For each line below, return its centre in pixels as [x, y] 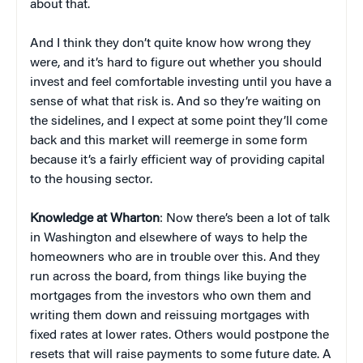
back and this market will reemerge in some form [169, 141]
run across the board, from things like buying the [168, 277]
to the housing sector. [91, 179]
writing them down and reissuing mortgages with [170, 316]
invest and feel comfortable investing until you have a [181, 82]
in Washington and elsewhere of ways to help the [169, 238]
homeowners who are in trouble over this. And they [175, 257]
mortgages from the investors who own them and [171, 296]
